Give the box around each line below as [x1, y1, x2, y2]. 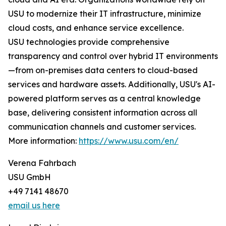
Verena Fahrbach [8, 158, 76, 168]
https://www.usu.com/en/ [79, 136, 179, 146]
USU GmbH [8, 172, 51, 183]
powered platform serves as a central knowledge [8, 93, 201, 104]
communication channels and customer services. [8, 122, 196, 132]
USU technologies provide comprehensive [8, 37, 169, 47]
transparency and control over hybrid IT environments [8, 51, 218, 62]
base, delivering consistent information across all [8, 107, 197, 118]
